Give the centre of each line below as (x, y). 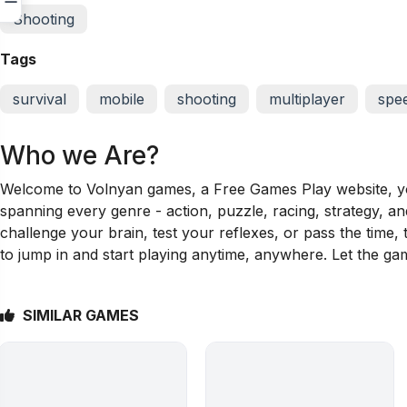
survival (40, 99)
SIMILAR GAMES (81, 316)
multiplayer (307, 99)
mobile (122, 99)
